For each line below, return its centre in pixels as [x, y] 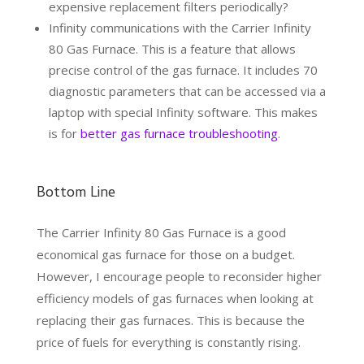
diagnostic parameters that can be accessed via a [187, 91]
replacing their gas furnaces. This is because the [170, 321]
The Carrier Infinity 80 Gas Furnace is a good [161, 233]
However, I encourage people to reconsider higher [179, 277]
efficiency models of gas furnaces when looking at [175, 299]
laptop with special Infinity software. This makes [183, 113]
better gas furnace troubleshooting [179, 134]
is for [64, 134]
